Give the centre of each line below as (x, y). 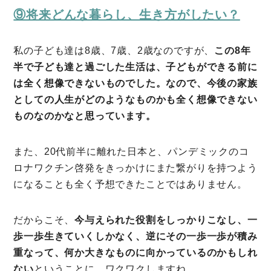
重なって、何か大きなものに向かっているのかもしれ (135, 252)
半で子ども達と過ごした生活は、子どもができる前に (135, 67)
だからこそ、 (44, 220)
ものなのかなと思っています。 (85, 116)
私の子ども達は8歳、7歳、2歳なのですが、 (114, 50)
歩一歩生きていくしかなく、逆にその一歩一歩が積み (135, 236)
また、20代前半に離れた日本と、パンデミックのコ (131, 151)
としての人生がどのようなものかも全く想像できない (135, 99)
